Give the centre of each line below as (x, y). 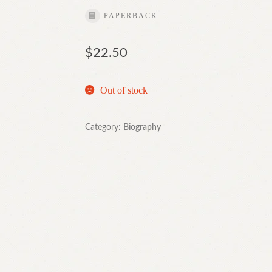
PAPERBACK (131, 15)
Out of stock (124, 90)
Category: (104, 127)
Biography (142, 127)
